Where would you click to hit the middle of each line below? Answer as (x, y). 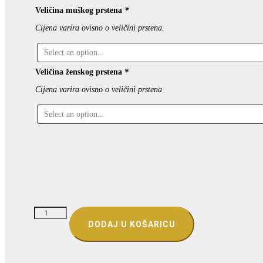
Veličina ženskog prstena (80, 72)
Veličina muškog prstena (80, 10)
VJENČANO (55, 210)
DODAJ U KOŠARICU (132, 224)
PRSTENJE (53, 220)
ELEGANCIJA (58, 238)
